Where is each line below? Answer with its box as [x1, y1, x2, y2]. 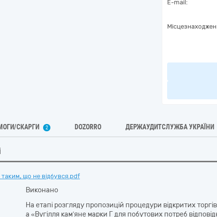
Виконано [26, 186, 59, 194]
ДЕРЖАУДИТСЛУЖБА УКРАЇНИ [125, 123, 214, 131]
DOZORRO [75, 123, 101, 131]
